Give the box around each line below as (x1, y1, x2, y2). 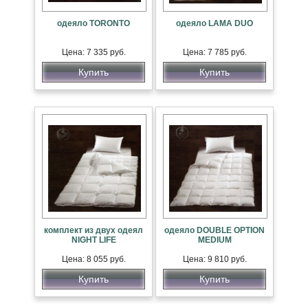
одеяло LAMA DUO (176, 19, 253, 28)
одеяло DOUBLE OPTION (164, 225, 265, 235)
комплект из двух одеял (44, 225, 143, 235)
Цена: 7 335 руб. (61, 47, 126, 57)
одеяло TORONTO (57, 19, 130, 28)
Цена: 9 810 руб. (182, 254, 247, 264)
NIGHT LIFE (71, 235, 116, 245)
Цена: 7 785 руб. (182, 47, 247, 57)
